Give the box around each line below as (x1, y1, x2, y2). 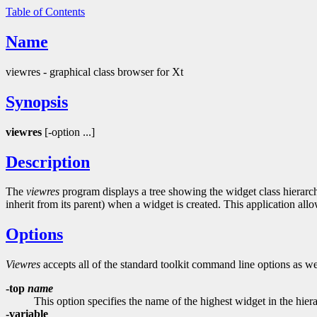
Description (6, 152, 90, 171)
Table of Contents (6, 6, 85, 18)
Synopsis (6, 92, 68, 111)
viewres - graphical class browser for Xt (6, 65, 183, 78)
